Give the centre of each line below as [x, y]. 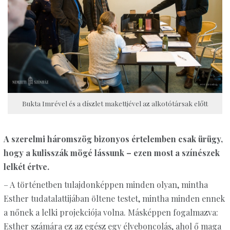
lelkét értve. [26, 167]
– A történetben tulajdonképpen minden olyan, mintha [106, 185]
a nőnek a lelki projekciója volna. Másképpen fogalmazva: [111, 213]
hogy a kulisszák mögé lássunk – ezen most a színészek [111, 153]
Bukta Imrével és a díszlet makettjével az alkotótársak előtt [115, 103]
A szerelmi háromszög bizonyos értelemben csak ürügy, [113, 139]
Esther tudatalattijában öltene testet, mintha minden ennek [114, 199]
